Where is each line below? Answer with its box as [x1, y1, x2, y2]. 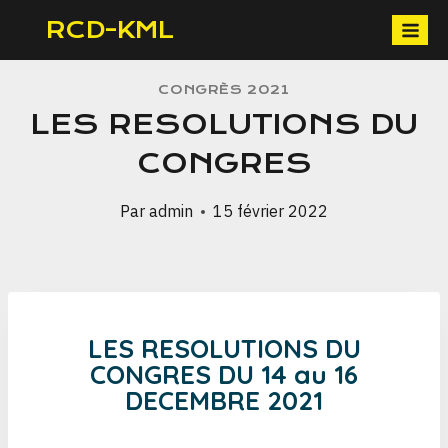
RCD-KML [46, 16, 175, 44]
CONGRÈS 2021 [158, 82, 290, 97]
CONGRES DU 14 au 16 [90, 358, 358, 391]
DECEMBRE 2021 [125, 384, 323, 417]
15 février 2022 [212, 201, 328, 221]
